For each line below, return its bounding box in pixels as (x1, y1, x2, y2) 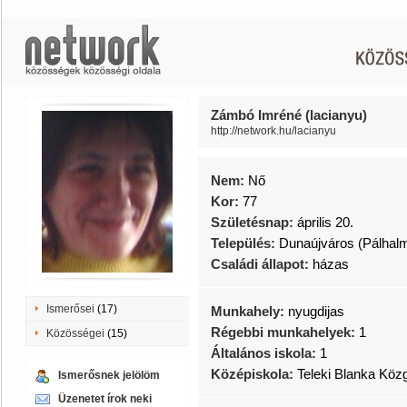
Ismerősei (46, 303, 94, 315)
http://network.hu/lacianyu (211, 124, 336, 137)
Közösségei (46, 327, 104, 340)
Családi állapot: (211, 256, 313, 272)
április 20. (297, 214, 353, 230)
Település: (211, 235, 279, 251)
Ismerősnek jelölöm (58, 369, 160, 382)
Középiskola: (211, 366, 297, 382)
